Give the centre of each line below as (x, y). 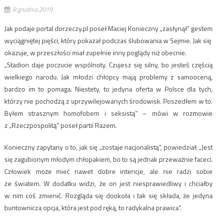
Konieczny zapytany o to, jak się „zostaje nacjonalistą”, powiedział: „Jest (108, 147)
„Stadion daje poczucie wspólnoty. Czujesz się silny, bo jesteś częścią (108, 64)
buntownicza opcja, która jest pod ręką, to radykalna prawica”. (93, 207)
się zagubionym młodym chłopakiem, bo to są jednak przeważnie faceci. (108, 159)
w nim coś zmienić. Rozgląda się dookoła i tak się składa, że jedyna (108, 195)
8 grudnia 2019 (32, 9)
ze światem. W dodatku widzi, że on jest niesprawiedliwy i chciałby (108, 183)
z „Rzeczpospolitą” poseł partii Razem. (60, 125)
